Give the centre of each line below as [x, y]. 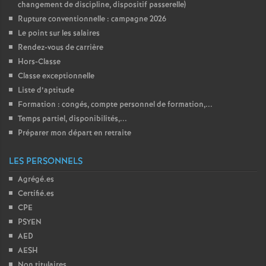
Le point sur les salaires [59, 34]
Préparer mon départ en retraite [75, 133]
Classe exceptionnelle [56, 76]
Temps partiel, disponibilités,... [72, 119]
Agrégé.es [36, 180]
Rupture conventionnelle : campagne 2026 [92, 19]
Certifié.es [36, 194]
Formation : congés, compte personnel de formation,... [115, 105]
